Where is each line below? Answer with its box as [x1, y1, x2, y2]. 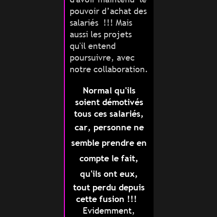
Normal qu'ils [82, 85, 136, 96]
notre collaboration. [69, 63, 148, 75]
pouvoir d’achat [69, 5, 134, 17]
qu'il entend [69, 40, 116, 52]
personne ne [93, 122, 144, 133]
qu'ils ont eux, [80, 168, 138, 180]
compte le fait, [79, 153, 139, 164]
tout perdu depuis [73, 182, 145, 193]
